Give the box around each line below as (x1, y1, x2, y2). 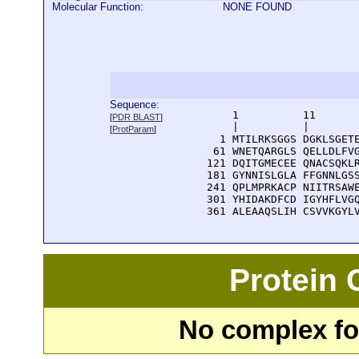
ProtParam (112, 124, 155, 134)
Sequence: (110, 99, 160, 111)
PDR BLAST (112, 112, 161, 122)
